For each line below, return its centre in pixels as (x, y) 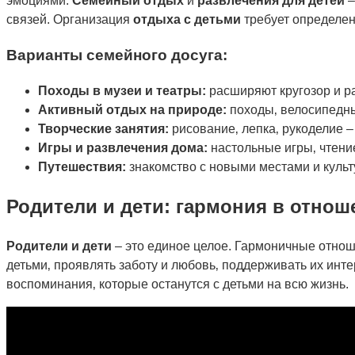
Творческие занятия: (103, 128)
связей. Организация (70, 20)
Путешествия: (82, 166)
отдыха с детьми (187, 20)
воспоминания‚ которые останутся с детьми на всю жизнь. (177, 284)
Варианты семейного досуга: (117, 55)
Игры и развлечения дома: (123, 147)
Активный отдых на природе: (132, 109)
